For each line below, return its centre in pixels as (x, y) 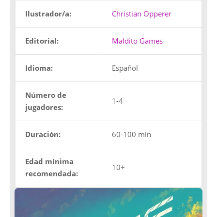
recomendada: (52, 174)
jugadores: (44, 107)
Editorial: (42, 41)
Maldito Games (137, 41)
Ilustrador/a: (48, 14)
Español (125, 68)
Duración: (43, 134)
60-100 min (132, 134)
